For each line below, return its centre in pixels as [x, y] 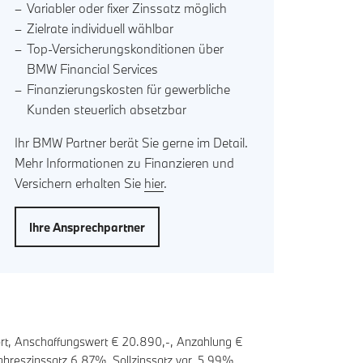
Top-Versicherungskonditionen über [126, 49]
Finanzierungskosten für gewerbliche [129, 90]
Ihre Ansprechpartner [88, 227]
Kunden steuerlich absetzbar [107, 110]
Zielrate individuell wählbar [100, 29]
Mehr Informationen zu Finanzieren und [125, 163]
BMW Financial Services [93, 69]
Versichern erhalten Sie [80, 184]
